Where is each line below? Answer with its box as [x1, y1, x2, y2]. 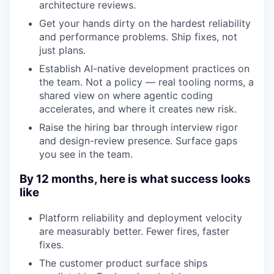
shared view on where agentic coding [39, 89, 213, 102]
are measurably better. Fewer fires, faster [39, 224, 229, 237]
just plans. [39, 44, 86, 57]
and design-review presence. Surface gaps [39, 135, 237, 147]
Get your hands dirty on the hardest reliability [39, 17, 251, 30]
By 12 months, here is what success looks [20, 172, 251, 187]
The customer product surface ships [39, 256, 207, 269]
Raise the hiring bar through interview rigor [39, 121, 238, 134]
